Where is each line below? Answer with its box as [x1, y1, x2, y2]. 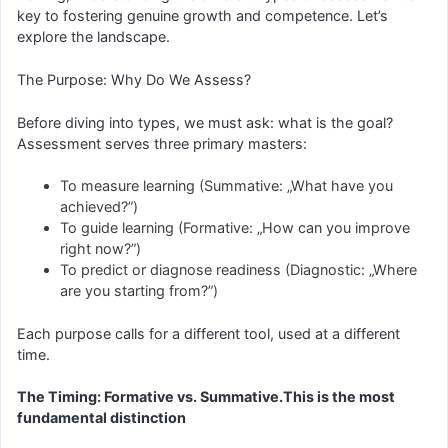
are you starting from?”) [60, 282, 219, 300]
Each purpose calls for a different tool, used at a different [17, 324, 400, 342]
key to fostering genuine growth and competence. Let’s [17, 7, 388, 25]
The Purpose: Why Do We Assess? [17, 71, 251, 88]
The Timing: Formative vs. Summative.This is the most [17, 388, 395, 406]
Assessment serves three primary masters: [17, 134, 307, 152]
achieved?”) [60, 198, 139, 216]
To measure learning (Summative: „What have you [60, 177, 394, 195]
